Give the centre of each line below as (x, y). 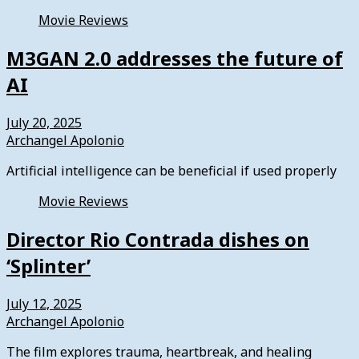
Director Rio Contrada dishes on (158, 239)
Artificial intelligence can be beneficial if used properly (171, 170)
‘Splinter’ (48, 265)
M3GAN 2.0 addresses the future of (175, 58)
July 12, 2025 (44, 303)
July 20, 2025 (44, 122)
